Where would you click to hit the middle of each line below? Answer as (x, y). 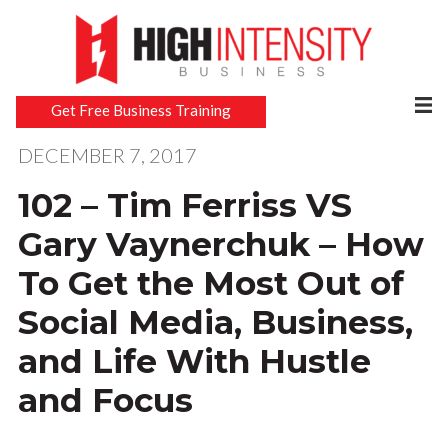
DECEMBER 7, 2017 (107, 155)
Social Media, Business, (215, 322)
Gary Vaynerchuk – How (220, 244)
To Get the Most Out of (210, 283)
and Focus (105, 400)
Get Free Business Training (141, 109)
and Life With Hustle (194, 361)
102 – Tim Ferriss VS (184, 205)
